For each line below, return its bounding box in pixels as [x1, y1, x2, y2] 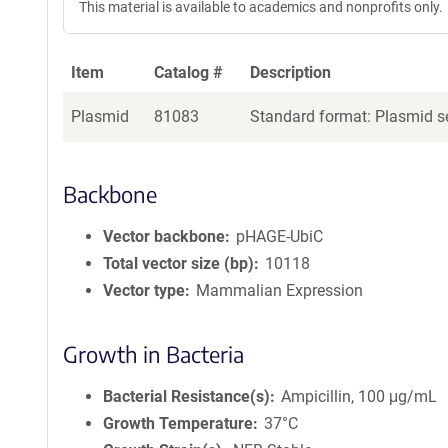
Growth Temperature [103, 414, 253, 433]
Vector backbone [103, 227, 225, 246]
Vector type [103, 281, 185, 300]
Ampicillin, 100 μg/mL [281, 387, 438, 406]
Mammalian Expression [196, 281, 364, 300]
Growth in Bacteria [63, 340, 244, 368]
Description [250, 63, 331, 82]
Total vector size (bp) [103, 254, 254, 273]
